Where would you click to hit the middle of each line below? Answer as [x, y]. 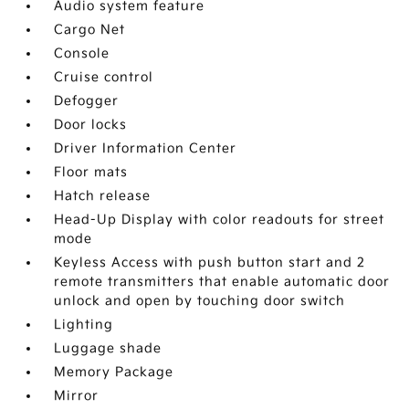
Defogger [87, 101]
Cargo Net [90, 30]
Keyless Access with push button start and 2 [210, 263]
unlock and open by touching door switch [200, 301]
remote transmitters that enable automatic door [222, 282]
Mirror [77, 396]
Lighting [84, 325]
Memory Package [114, 372]
